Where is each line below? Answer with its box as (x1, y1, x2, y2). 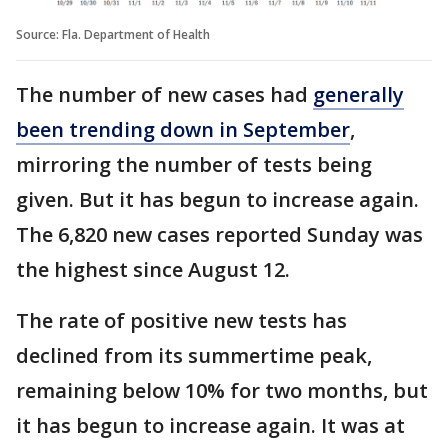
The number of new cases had (16, 80, 313, 108)
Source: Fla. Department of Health (16, 25, 210, 43)
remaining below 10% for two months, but (16, 376, 428, 404)
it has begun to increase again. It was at (16, 411, 405, 439)
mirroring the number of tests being (16, 150, 372, 178)
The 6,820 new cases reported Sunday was (16, 220, 423, 248)
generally (313, 80, 404, 108)
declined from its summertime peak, (16, 341, 372, 369)
